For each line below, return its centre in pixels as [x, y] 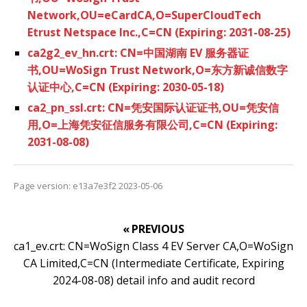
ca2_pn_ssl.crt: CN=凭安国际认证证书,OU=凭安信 [153, 107]
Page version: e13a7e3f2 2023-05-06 [88, 185]
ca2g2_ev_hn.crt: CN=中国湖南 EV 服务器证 [138, 52]
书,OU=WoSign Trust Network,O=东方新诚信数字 [158, 70]
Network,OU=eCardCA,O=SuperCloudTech [144, 15]
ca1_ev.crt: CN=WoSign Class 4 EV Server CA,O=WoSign [153, 246]
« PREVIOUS [153, 229]
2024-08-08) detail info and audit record [153, 280]
